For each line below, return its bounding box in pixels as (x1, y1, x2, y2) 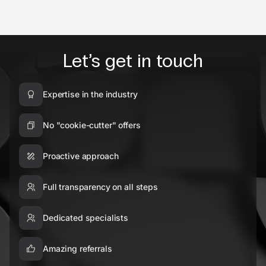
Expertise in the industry (43, 89, 138, 100)
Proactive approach (43, 151, 119, 161)
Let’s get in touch (63, 49, 203, 73)
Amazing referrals (43, 243, 112, 254)
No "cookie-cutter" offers (43, 120, 141, 131)
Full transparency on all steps (43, 182, 158, 192)
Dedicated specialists (43, 213, 129, 223)
